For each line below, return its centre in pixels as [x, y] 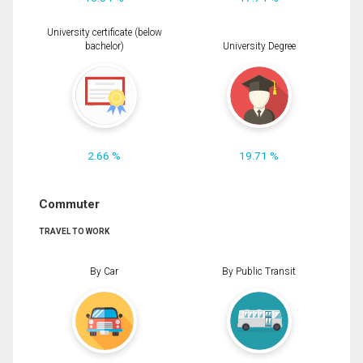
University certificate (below [104, 33]
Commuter [69, 205]
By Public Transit [259, 271]
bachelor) [104, 47]
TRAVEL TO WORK [74, 232]
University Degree [259, 47]
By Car [104, 271]
